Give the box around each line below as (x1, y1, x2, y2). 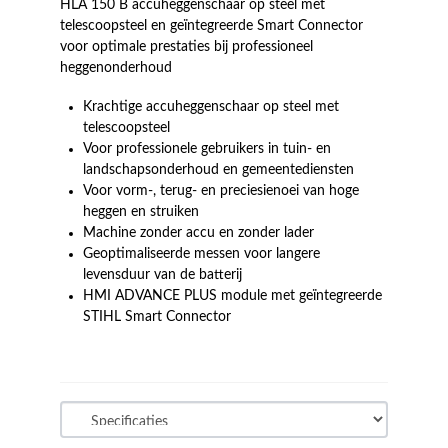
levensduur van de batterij (83, 268, 243, 282)
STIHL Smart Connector (83, 310, 232, 324)
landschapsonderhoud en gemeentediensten (83, 163, 355, 177)
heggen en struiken (83, 205, 200, 219)
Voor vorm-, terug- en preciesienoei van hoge (83, 184, 360, 198)
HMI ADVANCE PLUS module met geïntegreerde (83, 289, 383, 303)
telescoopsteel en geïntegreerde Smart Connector (60, 18, 363, 33)
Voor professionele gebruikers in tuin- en (83, 142, 332, 156)
